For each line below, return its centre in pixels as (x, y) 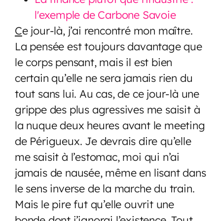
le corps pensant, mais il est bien (94, 62)
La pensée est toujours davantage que (109, 46)
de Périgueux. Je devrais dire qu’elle (103, 141)
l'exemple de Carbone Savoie (105, 14)
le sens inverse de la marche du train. (105, 188)
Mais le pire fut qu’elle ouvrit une (94, 204)
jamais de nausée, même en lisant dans (110, 172)
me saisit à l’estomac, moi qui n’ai (97, 156)
